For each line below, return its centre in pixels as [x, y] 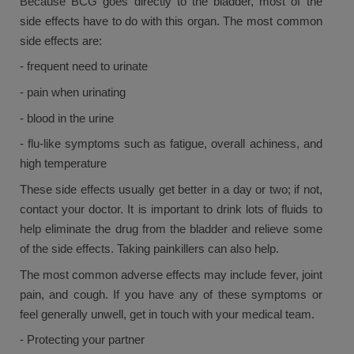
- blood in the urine [67, 118]
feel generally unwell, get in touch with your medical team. [167, 314]
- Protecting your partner [82, 340]
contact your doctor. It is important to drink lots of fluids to [171, 209]
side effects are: [61, 40]
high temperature [63, 164]
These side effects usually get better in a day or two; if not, [171, 190]
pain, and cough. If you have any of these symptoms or [171, 294]
